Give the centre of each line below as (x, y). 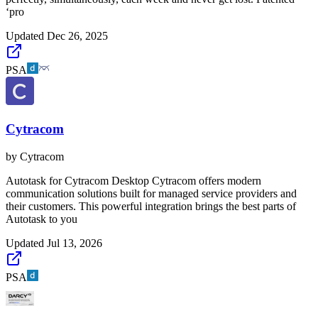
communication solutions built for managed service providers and (151, 193)
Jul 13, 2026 (75, 243)
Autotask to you (42, 219)
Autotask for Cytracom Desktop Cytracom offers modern (133, 180)
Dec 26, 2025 (77, 36)
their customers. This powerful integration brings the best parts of (151, 206)
